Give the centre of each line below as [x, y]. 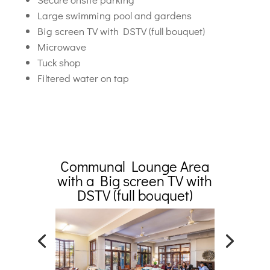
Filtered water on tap [83, 78]
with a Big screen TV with [135, 181]
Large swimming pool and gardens [114, 15]
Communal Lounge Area [135, 166]
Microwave [61, 47]
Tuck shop [59, 62]
